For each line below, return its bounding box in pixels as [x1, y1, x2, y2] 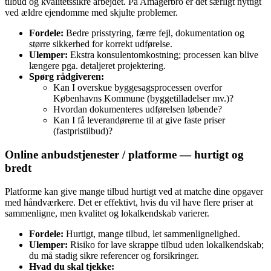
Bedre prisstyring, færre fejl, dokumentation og [64, 28, 244, 39]
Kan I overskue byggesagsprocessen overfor [53, 82, 222, 93]
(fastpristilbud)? [53, 126, 113, 137]
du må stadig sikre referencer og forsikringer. [29, 250, 199, 261]
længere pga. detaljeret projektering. [29, 60, 166, 71]
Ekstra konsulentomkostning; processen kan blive [68, 50, 258, 60]
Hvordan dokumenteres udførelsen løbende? [53, 104, 222, 115]
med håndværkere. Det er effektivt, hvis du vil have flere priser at [5, 197, 253, 207]
